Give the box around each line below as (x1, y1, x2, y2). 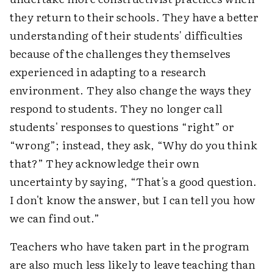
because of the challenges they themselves (10, 45, 231, 62)
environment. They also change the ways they (10, 82, 252, 99)
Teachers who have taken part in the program (10, 238, 250, 255)
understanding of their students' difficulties (10, 27, 243, 44)
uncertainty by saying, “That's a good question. (10, 173, 257, 190)
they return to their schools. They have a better (10, 9, 259, 26)
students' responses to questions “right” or (10, 118, 235, 135)
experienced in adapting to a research (10, 63, 207, 80)
